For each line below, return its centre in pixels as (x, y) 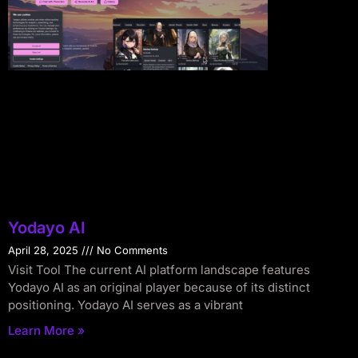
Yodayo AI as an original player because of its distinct (159, 287)
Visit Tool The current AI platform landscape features (159, 269)
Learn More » (46, 330)
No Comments (131, 250)
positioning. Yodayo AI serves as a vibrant (125, 304)
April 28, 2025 (45, 250)
